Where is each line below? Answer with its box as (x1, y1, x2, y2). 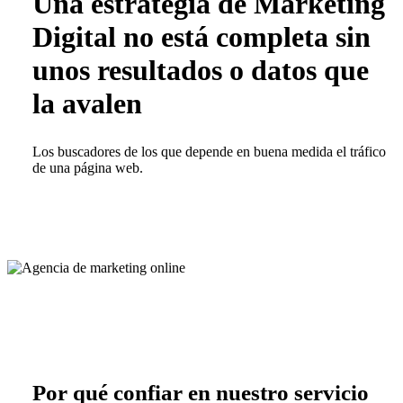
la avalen (32, 86, 143, 120)
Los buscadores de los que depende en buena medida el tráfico (32, 144, 387, 160)
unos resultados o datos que (32, 53, 370, 86)
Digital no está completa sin (32, 20, 372, 53)
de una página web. (32, 160, 144, 176)
